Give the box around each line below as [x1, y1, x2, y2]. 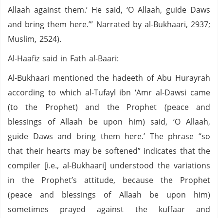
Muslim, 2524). [8, 34, 64, 44]
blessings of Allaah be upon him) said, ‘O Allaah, [8, 116, 210, 127]
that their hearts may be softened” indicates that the [8, 145, 210, 156]
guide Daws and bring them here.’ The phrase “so [8, 131, 210, 142]
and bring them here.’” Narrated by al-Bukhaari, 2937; [8, 19, 210, 30]
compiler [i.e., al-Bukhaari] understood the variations [8, 160, 210, 171]
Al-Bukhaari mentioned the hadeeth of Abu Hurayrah [8, 73, 210, 83]
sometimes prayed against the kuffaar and [8, 204, 210, 215]
